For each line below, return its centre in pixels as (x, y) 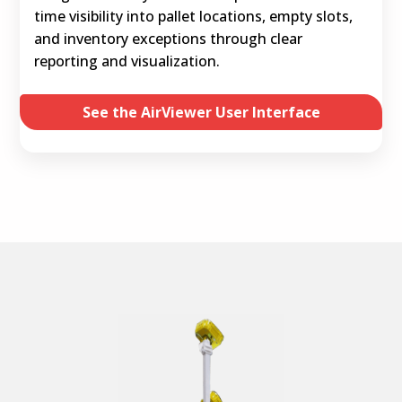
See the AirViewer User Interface (201, 112)
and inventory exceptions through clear (169, 38)
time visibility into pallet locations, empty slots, (194, 16)
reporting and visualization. (127, 61)
